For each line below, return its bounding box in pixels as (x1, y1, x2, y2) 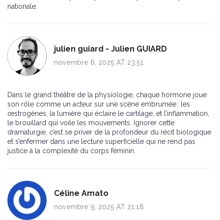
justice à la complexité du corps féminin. (7, 147, 136, 155)
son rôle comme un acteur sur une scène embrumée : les (7, 100, 190, 109)
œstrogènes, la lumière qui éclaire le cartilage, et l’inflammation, (7, 110, 209, 118)
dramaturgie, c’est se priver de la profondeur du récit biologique (7, 128, 211, 137)
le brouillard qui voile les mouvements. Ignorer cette (7, 119, 174, 127)
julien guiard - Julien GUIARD (54, 44, 167, 54)
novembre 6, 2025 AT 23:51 (54, 58, 144, 67)
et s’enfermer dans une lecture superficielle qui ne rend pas (7, 137, 195, 146)
